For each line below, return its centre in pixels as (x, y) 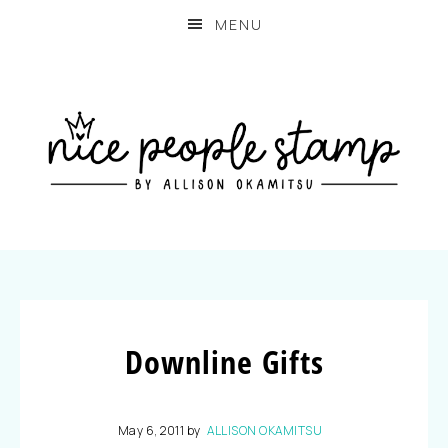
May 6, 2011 (151, 430)
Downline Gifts (224, 361)
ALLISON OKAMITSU (265, 430)
